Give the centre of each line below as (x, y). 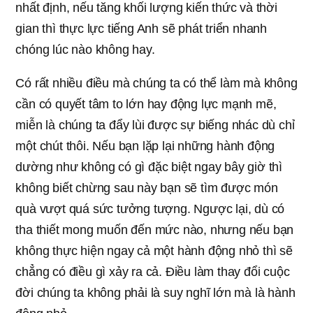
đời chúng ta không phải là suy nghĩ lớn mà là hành (155, 292)
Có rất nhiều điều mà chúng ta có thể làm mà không (156, 83)
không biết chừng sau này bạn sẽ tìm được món (147, 188)
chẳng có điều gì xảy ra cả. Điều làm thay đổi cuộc (153, 271)
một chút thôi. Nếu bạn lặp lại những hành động (145, 146)
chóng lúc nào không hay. (85, 49)
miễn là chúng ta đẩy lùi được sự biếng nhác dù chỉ (155, 125)
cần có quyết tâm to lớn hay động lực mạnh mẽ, (146, 104)
